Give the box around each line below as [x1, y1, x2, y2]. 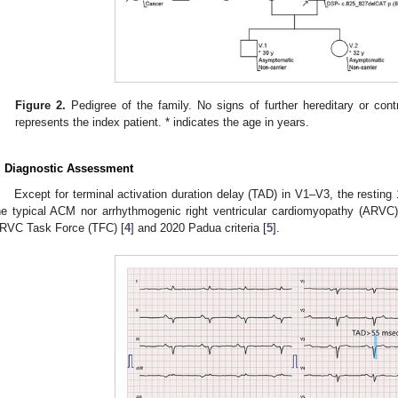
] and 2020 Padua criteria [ [131, 220, 267, 235]
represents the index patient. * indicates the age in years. [15, 115, 310, 130]
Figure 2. [15, 99, 67, 113]
